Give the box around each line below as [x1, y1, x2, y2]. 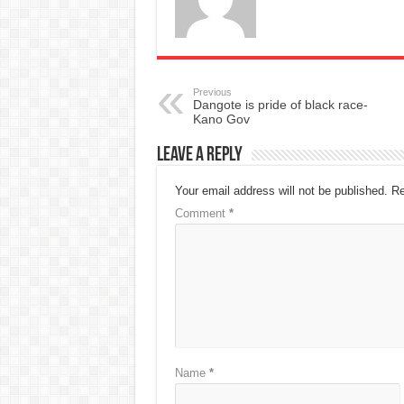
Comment [174, 207, 229, 221]
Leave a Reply [156, 145, 243, 167]
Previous [192, 87, 232, 98]
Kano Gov [192, 112, 250, 127]
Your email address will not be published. [174, 184, 388, 198]
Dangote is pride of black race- [192, 97, 368, 113]
